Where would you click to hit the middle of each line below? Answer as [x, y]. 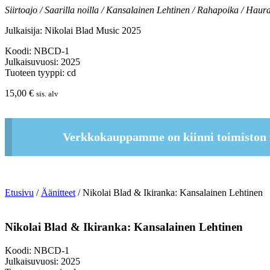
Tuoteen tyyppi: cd [40, 72]
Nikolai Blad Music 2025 [93, 30]
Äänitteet [58, 193]
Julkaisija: [25, 30]
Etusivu [19, 193]
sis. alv [47, 93]
